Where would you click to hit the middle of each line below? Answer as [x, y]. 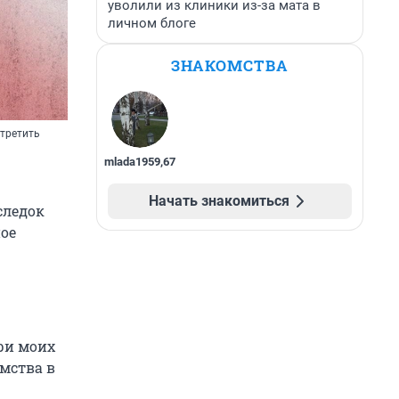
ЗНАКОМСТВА [230, 65]
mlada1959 [133, 162]
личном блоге [152, 23]
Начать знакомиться [219, 201]
